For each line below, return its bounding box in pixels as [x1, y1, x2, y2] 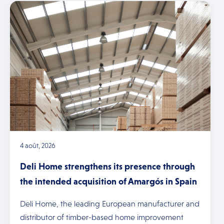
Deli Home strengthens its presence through [20, 161, 195, 171]
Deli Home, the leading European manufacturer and [20, 199, 199, 208]
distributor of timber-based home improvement [20, 213, 183, 221]
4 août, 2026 [20, 141, 55, 149]
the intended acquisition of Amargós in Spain [20, 176, 197, 186]
